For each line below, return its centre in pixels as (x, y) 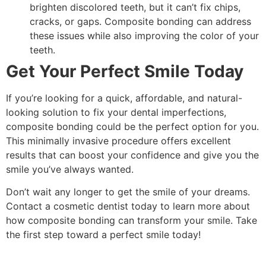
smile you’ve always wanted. (70, 169)
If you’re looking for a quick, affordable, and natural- (124, 98)
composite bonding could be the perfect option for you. (132, 126)
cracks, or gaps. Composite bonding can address (140, 21)
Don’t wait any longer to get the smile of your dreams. (128, 191)
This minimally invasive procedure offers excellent (118, 140)
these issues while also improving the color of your (144, 35)
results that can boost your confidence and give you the (132, 155)
